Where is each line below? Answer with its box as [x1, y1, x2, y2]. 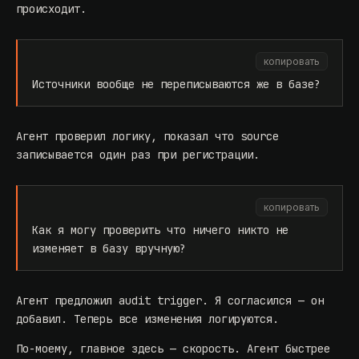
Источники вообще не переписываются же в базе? [32, 77, 321, 92]
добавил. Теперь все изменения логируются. [16, 312, 279, 327]
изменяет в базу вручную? [32, 241, 186, 256]
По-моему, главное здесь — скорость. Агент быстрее [16, 341, 330, 357]
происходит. [16, 2, 87, 17]
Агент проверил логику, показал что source [16, 129, 279, 144]
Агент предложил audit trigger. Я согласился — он [16, 293, 324, 309]
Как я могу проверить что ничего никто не [32, 223, 288, 238]
